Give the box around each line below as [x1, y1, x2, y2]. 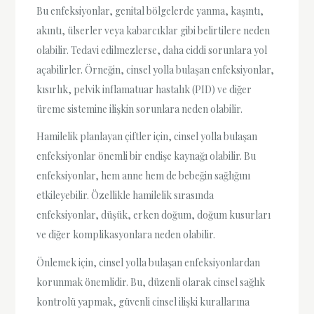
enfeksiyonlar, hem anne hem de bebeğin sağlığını [36, 169, 251, 183]
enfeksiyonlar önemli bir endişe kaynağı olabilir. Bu [36, 149, 257, 163]
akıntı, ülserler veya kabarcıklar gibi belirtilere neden [36, 24, 271, 38]
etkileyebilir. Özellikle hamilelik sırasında [36, 189, 214, 203]
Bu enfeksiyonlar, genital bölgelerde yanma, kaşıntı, [36, 4, 264, 18]
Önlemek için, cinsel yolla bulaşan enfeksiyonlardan [36, 255, 261, 269]
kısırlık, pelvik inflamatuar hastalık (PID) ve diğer [36, 83, 252, 97]
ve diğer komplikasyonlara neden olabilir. [36, 228, 216, 242]
